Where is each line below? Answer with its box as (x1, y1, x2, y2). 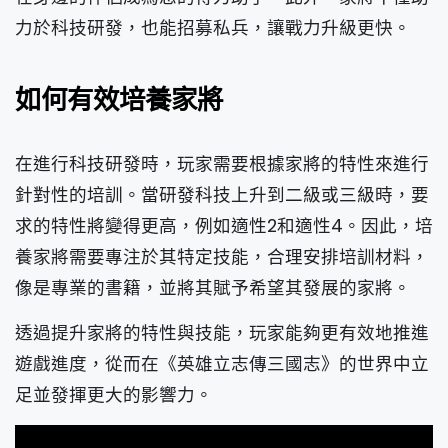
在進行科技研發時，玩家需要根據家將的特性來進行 (15, 152, 429, 177)
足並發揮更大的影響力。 (15, 383, 213, 408)
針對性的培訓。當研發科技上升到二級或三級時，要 (15, 183, 429, 208)
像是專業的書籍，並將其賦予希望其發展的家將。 (15, 276, 411, 301)
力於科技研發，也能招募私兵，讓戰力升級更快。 (15, 16, 411, 41)
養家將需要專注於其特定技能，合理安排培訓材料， (15, 245, 429, 270)
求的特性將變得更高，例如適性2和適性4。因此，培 (15, 214, 433, 239)
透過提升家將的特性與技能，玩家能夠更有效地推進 (15, 321, 429, 346)
